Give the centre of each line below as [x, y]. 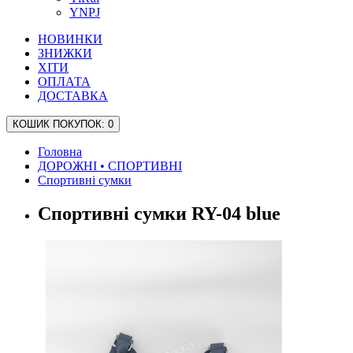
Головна [60, 152]
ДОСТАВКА [73, 96]
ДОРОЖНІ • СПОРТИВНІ [110, 166]
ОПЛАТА [64, 82]
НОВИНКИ [70, 39]
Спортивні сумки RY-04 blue [159, 214]
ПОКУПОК [76, 124]
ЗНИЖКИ [65, 54]
